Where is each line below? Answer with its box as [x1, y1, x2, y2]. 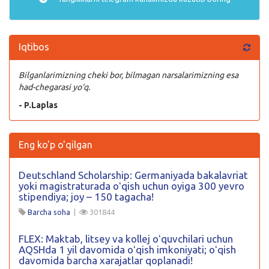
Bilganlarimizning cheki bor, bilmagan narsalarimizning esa [19, 70, 238, 80]
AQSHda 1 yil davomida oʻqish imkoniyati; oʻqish [19, 243, 236, 255]
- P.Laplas [19, 100, 58, 110]
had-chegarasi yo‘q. [19, 82, 90, 92]
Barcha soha [28, 207, 70, 216]
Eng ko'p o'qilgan [19, 139, 92, 150]
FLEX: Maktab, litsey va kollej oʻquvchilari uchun [19, 232, 233, 244]
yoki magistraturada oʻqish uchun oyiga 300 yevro [19, 180, 244, 192]
